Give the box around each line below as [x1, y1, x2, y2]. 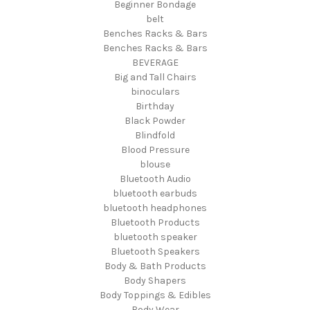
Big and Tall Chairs [113, 71, 197, 83]
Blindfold [135, 129, 175, 141]
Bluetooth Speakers [110, 245, 200, 257]
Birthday [136, 100, 174, 112]
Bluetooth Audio [119, 172, 191, 185]
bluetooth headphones [103, 201, 207, 214]
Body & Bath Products [104, 259, 206, 272]
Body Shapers [124, 274, 186, 286]
